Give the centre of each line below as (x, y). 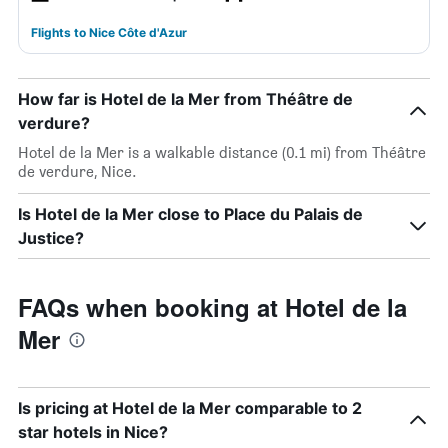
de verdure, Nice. (77, 171)
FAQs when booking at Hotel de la (212, 307)
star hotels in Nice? (93, 432)
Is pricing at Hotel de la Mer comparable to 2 (190, 408)
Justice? (51, 238)
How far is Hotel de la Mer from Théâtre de (185, 99)
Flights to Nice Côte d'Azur (109, 32)
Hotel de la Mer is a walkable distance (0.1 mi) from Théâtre (222, 152)
